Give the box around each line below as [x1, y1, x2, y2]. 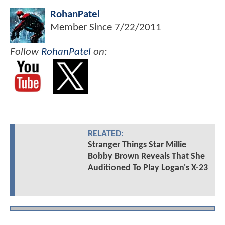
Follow [10, 46, 41, 57]
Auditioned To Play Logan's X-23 [87, 163, 208, 173]
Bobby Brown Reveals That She [87, 152, 205, 162]
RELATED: [87, 130, 124, 139]
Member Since [50, 22, 115, 33]
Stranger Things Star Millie [87, 140, 186, 150]
